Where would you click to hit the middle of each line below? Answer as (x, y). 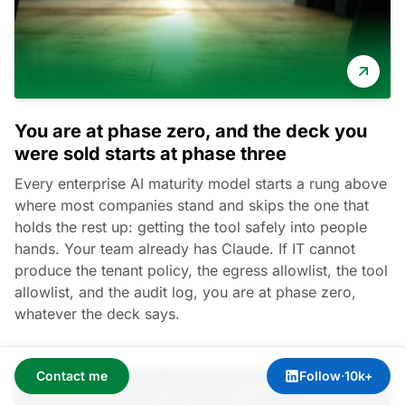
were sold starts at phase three (151, 153)
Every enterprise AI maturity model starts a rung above (201, 183)
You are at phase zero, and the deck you (191, 131)
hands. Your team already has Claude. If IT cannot (185, 248)
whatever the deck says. (97, 313)
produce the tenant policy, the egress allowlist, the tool (201, 270)
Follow (320, 376)
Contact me (72, 376)
